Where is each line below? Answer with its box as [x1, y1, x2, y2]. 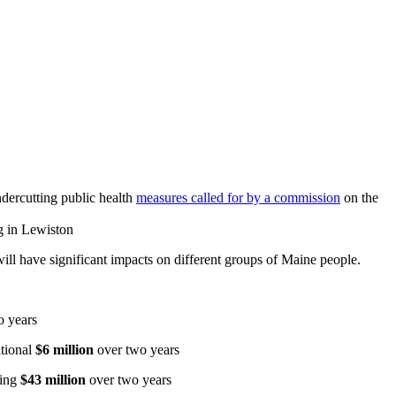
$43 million [20, 371, 86, 387]
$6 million [35, 341, 94, 357]
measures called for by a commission [136, 189, 340, 205]
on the [340, 189, 378, 205]
